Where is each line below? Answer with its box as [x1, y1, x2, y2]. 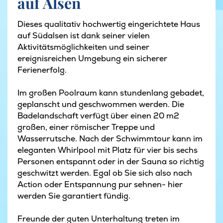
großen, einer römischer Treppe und [17, 122, 155, 133]
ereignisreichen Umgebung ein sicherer [17, 53, 167, 64]
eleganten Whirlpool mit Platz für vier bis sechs [17, 145, 198, 156]
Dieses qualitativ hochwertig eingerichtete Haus [17, 19, 200, 30]
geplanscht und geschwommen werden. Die [17, 99, 184, 110]
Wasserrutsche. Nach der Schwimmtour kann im [17, 133, 203, 144]
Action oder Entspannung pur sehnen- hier [17, 179, 183, 190]
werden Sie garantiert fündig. [17, 191, 130, 202]
